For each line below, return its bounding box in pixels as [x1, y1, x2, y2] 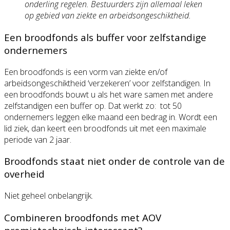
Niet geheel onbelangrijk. [4, 189, 97, 201]
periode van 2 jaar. [4, 133, 71, 145]
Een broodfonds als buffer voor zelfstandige [4, 30, 206, 44]
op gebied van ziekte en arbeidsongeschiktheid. [25, 10, 191, 22]
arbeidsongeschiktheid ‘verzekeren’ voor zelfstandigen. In [4, 77, 210, 89]
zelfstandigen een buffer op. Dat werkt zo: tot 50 [4, 100, 182, 111]
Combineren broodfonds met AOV [4, 210, 161, 224]
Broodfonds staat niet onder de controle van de [4, 155, 225, 168]
